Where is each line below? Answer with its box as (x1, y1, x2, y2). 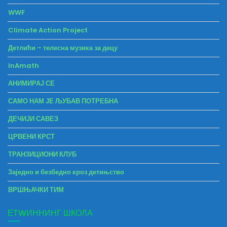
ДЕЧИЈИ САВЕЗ (8, 114, 58, 124)
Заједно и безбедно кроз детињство (8, 167, 124, 177)
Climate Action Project (8, 25, 88, 35)
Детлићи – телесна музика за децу (8, 43, 118, 53)
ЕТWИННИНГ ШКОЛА (8, 207, 93, 219)
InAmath (8, 61, 39, 71)
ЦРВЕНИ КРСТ (8, 132, 55, 142)
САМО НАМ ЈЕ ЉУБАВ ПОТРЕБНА (8, 96, 118, 106)
